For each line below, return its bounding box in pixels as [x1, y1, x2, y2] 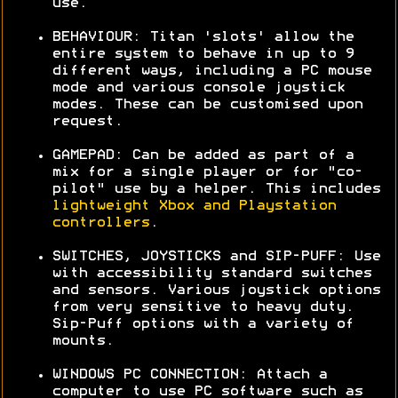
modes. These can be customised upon [52, 99, 362, 112]
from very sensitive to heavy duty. [52, 301, 354, 314]
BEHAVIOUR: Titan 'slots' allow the [52, 31, 354, 44]
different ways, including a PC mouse [52, 65, 371, 78]
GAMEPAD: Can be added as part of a [52, 149, 354, 163]
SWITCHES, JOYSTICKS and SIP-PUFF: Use [52, 251, 380, 264]
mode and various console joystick [52, 82, 345, 95]
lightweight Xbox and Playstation [52, 200, 336, 213]
